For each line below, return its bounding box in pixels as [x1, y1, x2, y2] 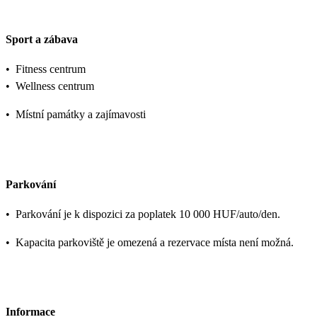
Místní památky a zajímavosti [16, 108, 146, 121]
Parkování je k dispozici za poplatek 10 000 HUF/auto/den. [16, 207, 280, 220]
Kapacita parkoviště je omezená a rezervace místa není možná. [16, 236, 294, 248]
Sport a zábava [6, 33, 78, 46]
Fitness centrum [16, 63, 86, 76]
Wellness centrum [16, 80, 94, 93]
